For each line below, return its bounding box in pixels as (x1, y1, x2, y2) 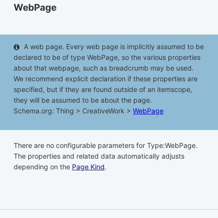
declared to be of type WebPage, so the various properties (14, 53, 200, 62)
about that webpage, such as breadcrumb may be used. (14, 64, 194, 73)
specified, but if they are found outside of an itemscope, (14, 85, 192, 94)
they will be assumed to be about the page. (14, 96, 152, 105)
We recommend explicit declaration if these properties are (14, 74, 198, 83)
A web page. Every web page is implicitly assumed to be (24, 42, 204, 51)
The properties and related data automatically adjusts (14, 152, 184, 161)
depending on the (14, 163, 72, 171)
